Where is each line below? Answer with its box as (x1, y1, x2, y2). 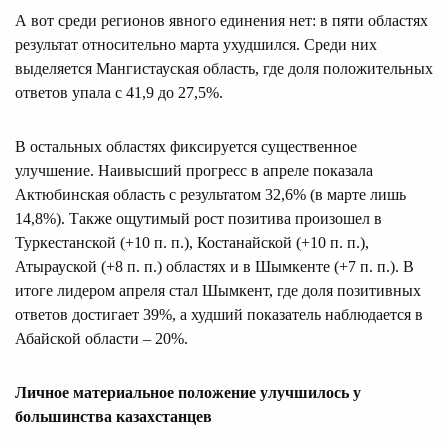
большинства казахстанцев (15, 407, 212, 425)
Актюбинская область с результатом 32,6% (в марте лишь (15, 185, 406, 203)
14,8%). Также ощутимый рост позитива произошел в (15, 209, 382, 227)
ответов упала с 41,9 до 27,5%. (15, 83, 223, 101)
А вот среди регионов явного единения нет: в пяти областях (15, 11, 428, 29)
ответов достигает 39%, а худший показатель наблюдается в (15, 305, 423, 323)
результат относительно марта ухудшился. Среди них (15, 35, 377, 53)
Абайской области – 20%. (15, 329, 188, 347)
